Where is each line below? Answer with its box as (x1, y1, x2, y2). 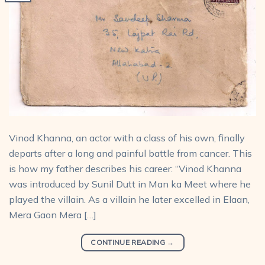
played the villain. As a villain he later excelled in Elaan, (9, 193, 250, 206)
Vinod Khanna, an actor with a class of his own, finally (9, 132, 245, 144)
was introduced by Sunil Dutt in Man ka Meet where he (9, 178, 251, 190)
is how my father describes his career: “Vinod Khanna (9, 163, 241, 175)
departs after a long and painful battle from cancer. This (9, 147, 252, 160)
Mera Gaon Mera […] (9, 209, 96, 221)
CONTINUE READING (91, 237, 167, 247)
